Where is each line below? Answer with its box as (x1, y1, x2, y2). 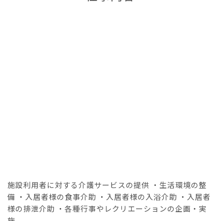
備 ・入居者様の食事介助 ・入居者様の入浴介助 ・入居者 (7, 191, 211, 202)
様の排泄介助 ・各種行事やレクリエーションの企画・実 (7, 203, 207, 214)
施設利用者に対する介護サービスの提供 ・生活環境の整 (7, 179, 207, 190)
